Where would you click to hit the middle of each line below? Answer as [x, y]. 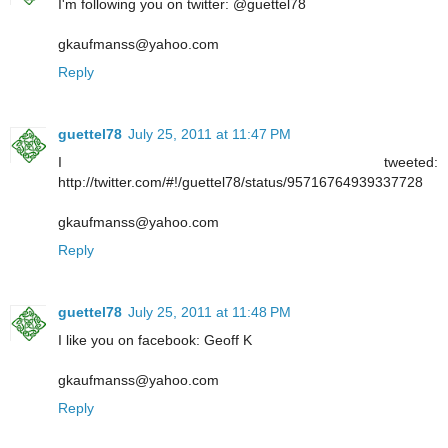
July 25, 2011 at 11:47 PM [209, 134]
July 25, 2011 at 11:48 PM [209, 312]
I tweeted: [248, 162]
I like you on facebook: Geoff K [155, 340]
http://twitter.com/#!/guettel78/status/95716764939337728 [240, 182]
